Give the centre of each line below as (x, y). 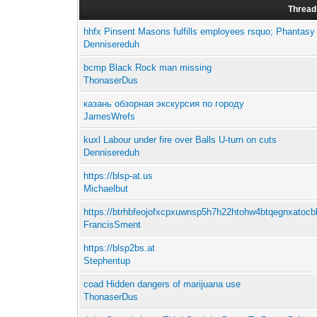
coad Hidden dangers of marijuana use (162, 284)
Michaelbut (106, 189)
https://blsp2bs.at (120, 248)
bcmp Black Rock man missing (148, 68)
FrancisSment (113, 225)
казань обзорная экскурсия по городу (164, 104)
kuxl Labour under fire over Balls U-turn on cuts (180, 140)
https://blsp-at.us (119, 176)
